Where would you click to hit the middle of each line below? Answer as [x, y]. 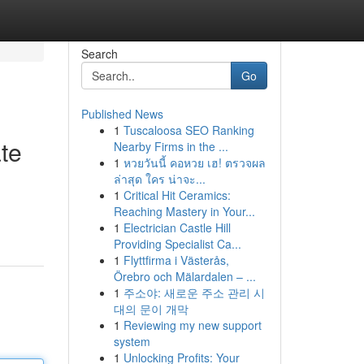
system [132, 341]
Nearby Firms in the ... [171, 146]
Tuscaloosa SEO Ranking [188, 130]
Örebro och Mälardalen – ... [184, 276]
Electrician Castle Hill [177, 227]
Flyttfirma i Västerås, [176, 260]
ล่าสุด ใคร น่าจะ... [159, 179]
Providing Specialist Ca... [177, 244]
